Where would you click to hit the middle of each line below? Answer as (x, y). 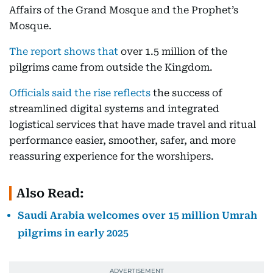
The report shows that (64, 51)
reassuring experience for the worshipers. (112, 156)
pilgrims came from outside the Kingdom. (111, 67)
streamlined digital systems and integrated (114, 109)
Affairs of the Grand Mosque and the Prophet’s (124, 10)
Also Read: (50, 193)
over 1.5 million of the (173, 51)
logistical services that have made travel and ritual (133, 125)
